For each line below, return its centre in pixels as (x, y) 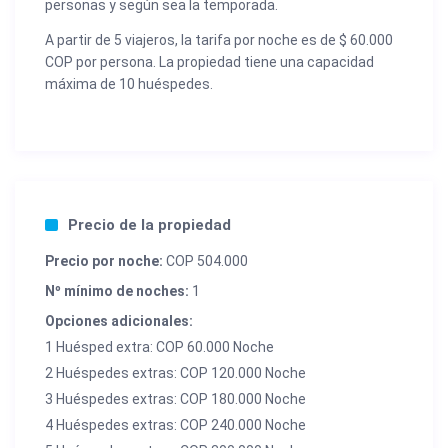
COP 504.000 (206, 260)
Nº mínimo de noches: (117, 290)
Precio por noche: (104, 260)
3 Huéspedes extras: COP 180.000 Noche (176, 398)
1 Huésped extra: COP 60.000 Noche (160, 346)
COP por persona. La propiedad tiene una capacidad (210, 61)
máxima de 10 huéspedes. (129, 83)
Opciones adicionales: (119, 320)
